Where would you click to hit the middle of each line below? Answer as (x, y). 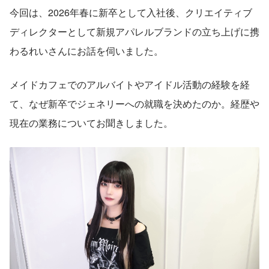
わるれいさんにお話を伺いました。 (86, 50)
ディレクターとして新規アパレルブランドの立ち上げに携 (134, 31)
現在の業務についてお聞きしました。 (91, 122)
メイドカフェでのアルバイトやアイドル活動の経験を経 (130, 84)
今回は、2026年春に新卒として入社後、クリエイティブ (131, 12)
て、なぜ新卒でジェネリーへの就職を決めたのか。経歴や (134, 103)
